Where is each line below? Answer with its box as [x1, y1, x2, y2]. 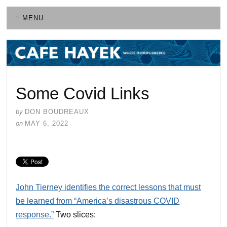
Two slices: [54, 210, 96, 219]
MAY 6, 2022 [25, 119, 69, 127]
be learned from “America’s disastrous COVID [16, 196, 180, 205]
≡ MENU [15, 14, 44, 22]
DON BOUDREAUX [25, 107, 90, 116]
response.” [16, 210, 54, 219]
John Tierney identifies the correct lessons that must [16, 182, 201, 192]
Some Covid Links [16, 84, 150, 103]
